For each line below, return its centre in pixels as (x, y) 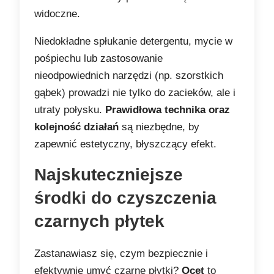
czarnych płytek (100, 221)
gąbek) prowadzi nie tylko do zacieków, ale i (135, 93)
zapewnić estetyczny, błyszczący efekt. (126, 144)
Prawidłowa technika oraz (168, 110)
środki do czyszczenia (126, 198)
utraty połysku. (70, 110)
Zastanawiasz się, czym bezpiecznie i (121, 254)
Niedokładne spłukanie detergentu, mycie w (134, 42)
